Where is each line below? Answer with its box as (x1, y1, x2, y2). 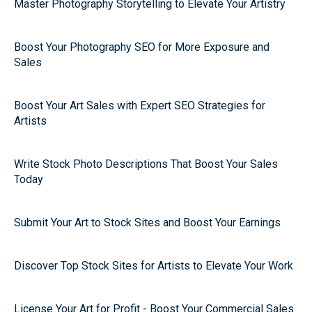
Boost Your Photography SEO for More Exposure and (14, 40, 270, 54)
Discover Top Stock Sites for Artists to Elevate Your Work (14, 259, 293, 272)
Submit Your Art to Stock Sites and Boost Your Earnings (14, 216, 281, 229)
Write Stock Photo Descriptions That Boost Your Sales (14, 157, 278, 171)
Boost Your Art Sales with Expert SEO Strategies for (14, 99, 265, 112)
